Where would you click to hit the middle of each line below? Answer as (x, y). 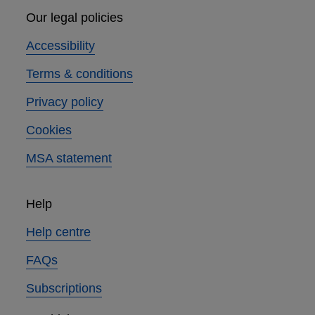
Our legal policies (74, 18)
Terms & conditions (79, 74)
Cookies (49, 130)
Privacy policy (64, 102)
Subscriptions (64, 289)
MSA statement (69, 159)
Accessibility (60, 46)
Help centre (58, 232)
